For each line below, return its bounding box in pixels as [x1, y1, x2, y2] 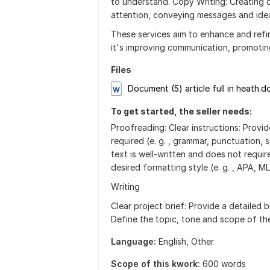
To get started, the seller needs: [111, 106, 252, 117]
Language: [111, 236, 156, 247]
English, [159, 236, 191, 247]
